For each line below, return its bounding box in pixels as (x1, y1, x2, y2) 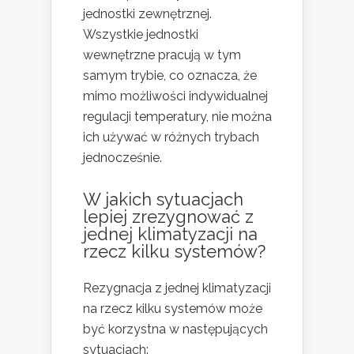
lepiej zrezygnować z (83, 206, 254, 228)
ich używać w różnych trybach (83, 130, 259, 145)
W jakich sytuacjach (83, 189, 243, 210)
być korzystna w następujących (83, 322, 268, 337)
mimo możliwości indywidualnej (83, 88, 268, 104)
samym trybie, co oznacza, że (83, 68, 257, 84)
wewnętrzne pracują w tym (83, 47, 241, 63)
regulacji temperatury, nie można (83, 109, 272, 125)
